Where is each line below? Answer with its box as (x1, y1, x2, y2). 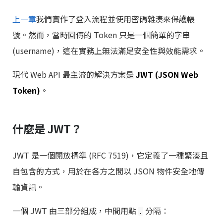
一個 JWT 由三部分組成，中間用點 (12, 205, 138, 217)
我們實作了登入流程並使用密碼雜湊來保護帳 (36, 13, 195, 25)
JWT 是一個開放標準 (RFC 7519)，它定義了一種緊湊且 (12, 149, 208, 162)
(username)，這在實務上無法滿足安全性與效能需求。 (12, 45, 205, 56)
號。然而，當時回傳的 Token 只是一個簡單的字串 (12, 29, 190, 41)
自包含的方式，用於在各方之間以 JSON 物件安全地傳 (12, 165, 204, 177)
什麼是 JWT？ (12, 120, 82, 136)
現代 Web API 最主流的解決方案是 (12, 68, 136, 80)
